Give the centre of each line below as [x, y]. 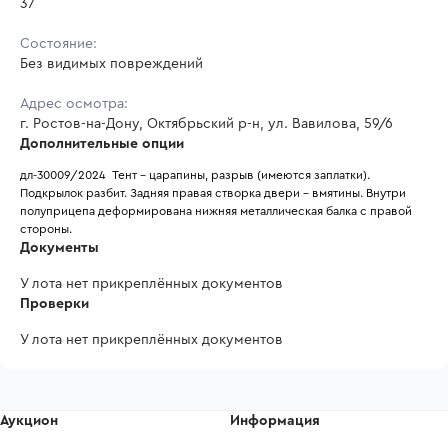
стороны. [46, 228]
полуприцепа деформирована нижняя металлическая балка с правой [216, 210]
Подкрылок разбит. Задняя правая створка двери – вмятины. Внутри [213, 192]
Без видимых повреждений [111, 63]
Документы [59, 247]
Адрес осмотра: [74, 103]
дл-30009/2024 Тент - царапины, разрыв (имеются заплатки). [195, 174]
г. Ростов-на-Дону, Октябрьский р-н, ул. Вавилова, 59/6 [206, 123]
